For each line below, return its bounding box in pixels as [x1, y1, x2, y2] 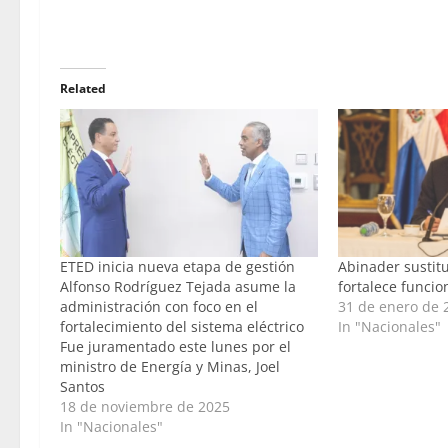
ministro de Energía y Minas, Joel [60, 356, 280, 376]
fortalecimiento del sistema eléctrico [60, 316, 304, 336]
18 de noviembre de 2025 [60, 396, 230, 416]
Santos [60, 376, 105, 396]
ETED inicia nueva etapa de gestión [60, 256, 295, 276]
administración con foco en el [60, 296, 258, 316]
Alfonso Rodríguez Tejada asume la [60, 276, 296, 296]
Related [60, 80, 106, 98]
